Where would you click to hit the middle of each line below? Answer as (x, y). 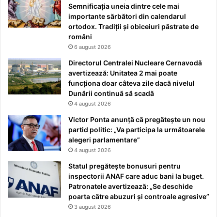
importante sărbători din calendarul (127, 16)
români (80, 37)
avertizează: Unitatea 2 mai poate (123, 73)
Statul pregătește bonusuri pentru (124, 166)
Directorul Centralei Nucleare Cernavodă (135, 63)
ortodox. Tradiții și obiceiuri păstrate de (133, 27)
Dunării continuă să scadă (111, 93)
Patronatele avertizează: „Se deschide (131, 186)
